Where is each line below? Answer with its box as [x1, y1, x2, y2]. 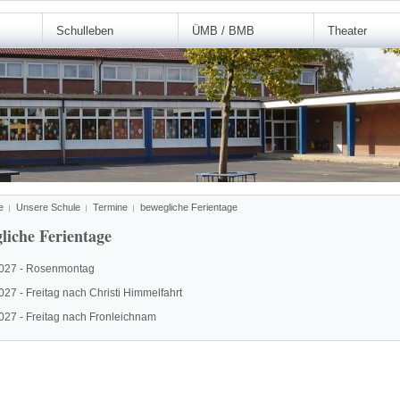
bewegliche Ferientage [140, 202, 237, 212]
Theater [328, 24, 367, 37]
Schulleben [56, 24, 113, 37]
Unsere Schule [16, 202, 80, 212]
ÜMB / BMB [192, 24, 254, 37]
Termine [93, 202, 128, 212]
